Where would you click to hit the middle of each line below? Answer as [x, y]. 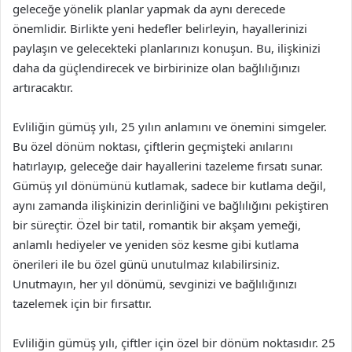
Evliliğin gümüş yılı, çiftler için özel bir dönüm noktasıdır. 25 [174, 342]
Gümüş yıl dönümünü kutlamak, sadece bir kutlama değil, [169, 185]
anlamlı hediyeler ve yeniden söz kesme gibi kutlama [156, 244]
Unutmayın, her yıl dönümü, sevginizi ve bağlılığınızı [155, 283]
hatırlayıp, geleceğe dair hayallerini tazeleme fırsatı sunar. [168, 165]
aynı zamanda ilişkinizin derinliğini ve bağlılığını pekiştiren [170, 205]
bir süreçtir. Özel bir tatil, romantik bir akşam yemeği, [157, 224]
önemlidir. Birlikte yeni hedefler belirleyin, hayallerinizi [160, 28]
